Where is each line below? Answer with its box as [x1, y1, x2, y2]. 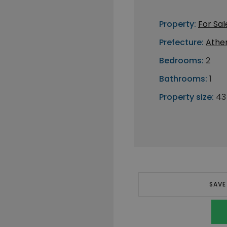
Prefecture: [159, 36, 204, 48]
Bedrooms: [159, 55, 204, 66]
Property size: [159, 91, 214, 103]
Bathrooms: [159, 73, 207, 85]
